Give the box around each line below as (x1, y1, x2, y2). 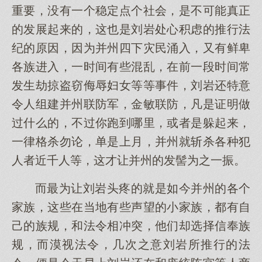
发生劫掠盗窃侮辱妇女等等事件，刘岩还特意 (12, 79, 250, 92)
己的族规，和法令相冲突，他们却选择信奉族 (12, 219, 250, 232)
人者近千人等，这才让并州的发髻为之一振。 (12, 154, 246, 167)
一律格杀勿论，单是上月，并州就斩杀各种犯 (12, 135, 250, 148)
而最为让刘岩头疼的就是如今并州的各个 (35, 182, 250, 195)
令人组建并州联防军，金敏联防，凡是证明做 (12, 98, 250, 111)
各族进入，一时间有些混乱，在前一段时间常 (12, 60, 250, 73)
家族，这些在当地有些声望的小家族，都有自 (12, 201, 250, 213)
